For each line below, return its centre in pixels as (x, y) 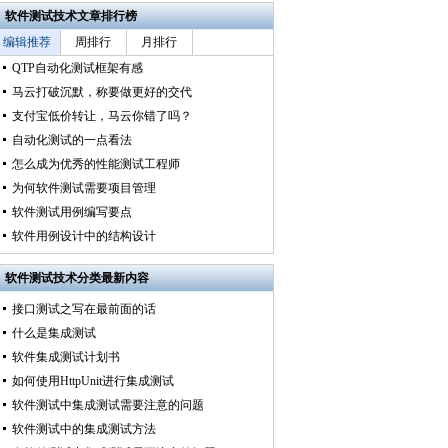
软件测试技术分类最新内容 (76, 278)
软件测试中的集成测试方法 (83, 429)
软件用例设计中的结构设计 (83, 236)
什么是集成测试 (53, 333)
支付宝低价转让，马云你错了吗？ (101, 116)
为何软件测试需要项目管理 (83, 188)
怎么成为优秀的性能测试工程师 (95, 164)
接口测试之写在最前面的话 (83, 309)
